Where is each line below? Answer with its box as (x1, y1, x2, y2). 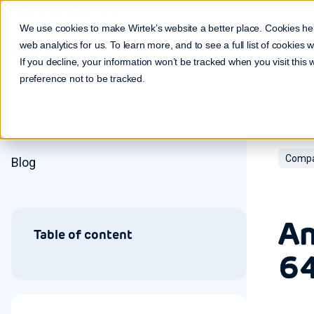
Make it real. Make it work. (11, 6, 123, 18)
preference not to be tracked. (20, 73, 145, 84)
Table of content (34, 226, 132, 243)
